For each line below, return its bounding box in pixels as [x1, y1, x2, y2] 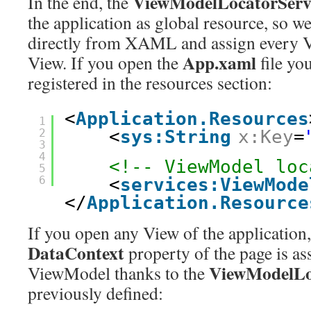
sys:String [120, 126, 231, 147]
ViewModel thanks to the [28, 261, 209, 285]
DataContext [28, 239, 128, 266]
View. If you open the [28, 51, 183, 74]
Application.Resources [76, 108, 309, 129]
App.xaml [183, 49, 256, 76]
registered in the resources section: [28, 71, 272, 94]
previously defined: [28, 281, 163, 305]
